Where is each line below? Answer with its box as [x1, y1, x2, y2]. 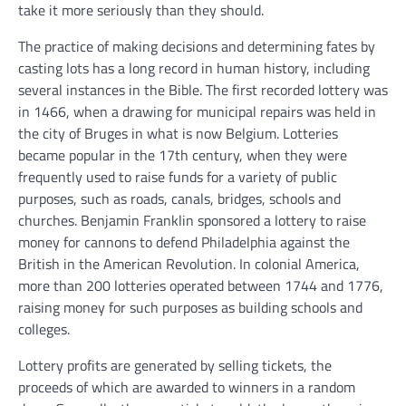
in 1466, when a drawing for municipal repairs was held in [18, 101, 376, 122]
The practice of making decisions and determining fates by [18, 35, 375, 57]
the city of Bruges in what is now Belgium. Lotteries [18, 122, 338, 144]
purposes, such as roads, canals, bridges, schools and [18, 188, 341, 209]
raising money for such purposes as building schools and [18, 296, 362, 318]
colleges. [18, 318, 70, 340]
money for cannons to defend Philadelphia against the [18, 231, 350, 253]
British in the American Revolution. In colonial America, [18, 253, 360, 275]
